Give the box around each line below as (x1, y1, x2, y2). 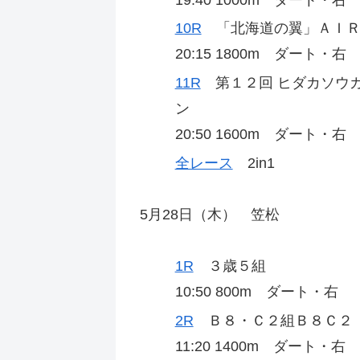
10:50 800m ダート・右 (174, 284, 353, 301)
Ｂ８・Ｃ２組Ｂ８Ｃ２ (193, 313, 353, 329)
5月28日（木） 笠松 (140, 207, 280, 223)
